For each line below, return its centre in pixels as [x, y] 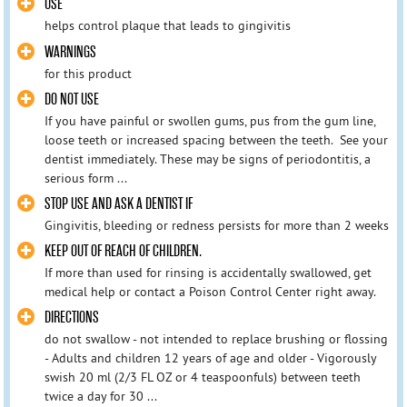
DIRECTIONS [71, 318]
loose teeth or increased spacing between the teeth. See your [216, 139]
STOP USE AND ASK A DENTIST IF [119, 203]
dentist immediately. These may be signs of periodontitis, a [207, 159]
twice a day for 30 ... [100, 397]
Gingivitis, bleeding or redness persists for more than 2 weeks [216, 225]
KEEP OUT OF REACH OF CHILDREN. [123, 251]
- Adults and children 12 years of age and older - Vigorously [210, 358]
